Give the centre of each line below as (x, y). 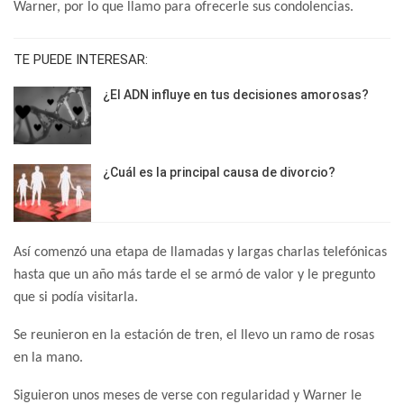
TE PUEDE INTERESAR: (81, 60)
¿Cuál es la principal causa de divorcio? (219, 172)
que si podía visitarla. (76, 297)
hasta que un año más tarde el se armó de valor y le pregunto (194, 275)
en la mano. (48, 358)
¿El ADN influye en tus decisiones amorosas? (236, 95)
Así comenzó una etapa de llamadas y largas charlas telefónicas (200, 252)
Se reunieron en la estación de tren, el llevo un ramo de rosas (194, 335)
